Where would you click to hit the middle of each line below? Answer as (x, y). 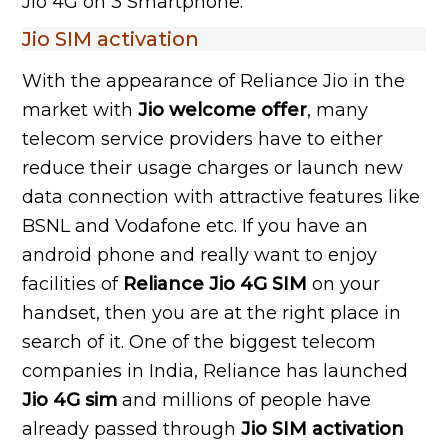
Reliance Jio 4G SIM (215, 284)
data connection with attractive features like (221, 197)
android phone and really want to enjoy (200, 255)
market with (80, 110)
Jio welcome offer (223, 110)
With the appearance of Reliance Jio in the (214, 81)
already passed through (132, 429)
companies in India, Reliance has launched (215, 371)
